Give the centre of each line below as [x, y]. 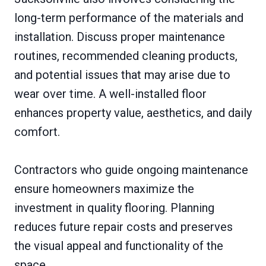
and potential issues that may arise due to [122, 75]
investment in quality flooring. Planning [114, 208]
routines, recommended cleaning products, [126, 56]
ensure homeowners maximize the [104, 189]
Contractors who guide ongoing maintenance [131, 170]
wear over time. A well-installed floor [110, 94]
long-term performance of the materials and [129, 18]
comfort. [37, 132]
